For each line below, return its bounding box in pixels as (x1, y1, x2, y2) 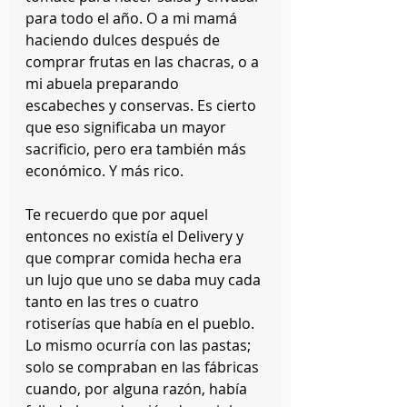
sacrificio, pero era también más (25, 139, 250, 159)
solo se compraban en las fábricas (25, 357, 263, 377)
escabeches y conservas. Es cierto (25, 95, 260, 115)
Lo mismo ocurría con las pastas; (25, 335, 254, 355)
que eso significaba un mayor (25, 117, 230, 137)
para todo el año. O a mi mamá (25, 8, 241, 28)
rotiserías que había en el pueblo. (25, 313, 258, 333)
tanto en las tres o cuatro (25, 292, 203, 312)
